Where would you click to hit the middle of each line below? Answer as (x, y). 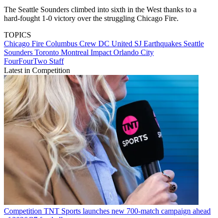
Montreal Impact (87, 53)
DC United (116, 44)
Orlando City (134, 53)
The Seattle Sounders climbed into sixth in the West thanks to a (100, 10)
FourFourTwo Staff (34, 61)
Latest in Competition (37, 71)
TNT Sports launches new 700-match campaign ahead (127, 211)
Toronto (48, 53)
